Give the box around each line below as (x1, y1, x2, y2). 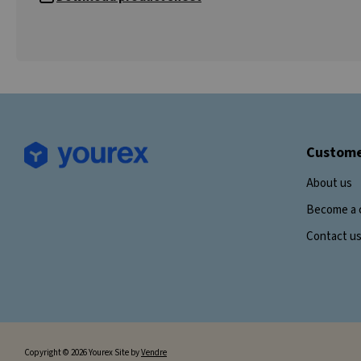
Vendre (141, 346, 167, 359)
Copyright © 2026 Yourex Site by (24, 346, 141, 359)
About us (305, 175, 352, 192)
